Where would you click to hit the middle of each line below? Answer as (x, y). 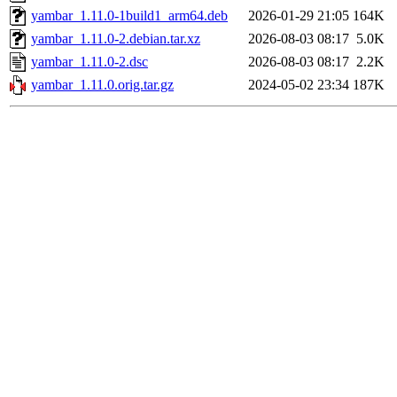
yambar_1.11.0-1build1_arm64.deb (129, 16)
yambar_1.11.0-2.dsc (90, 62)
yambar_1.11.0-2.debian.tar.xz (116, 39)
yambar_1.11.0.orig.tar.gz (102, 85)
